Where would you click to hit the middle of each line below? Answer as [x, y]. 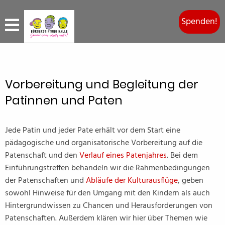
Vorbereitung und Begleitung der [102, 84]
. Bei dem [182, 156]
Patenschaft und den [42, 156]
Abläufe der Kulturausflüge [132, 181]
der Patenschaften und [45, 181]
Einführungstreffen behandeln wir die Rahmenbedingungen [107, 168]
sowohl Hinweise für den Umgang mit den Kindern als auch [107, 193]
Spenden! [199, 22]
